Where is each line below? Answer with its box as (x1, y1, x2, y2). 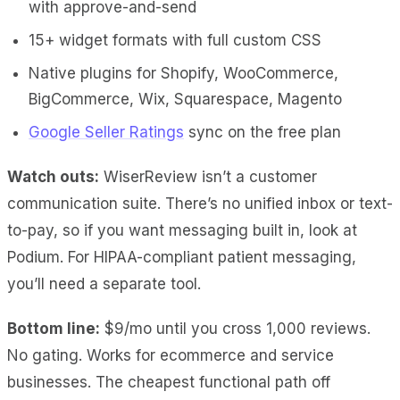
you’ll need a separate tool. (7, 274, 201, 293)
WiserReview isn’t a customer (99, 167, 317, 186)
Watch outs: (7, 167, 99, 186)
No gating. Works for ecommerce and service (7, 346, 334, 364)
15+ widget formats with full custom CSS (29, 30, 321, 49)
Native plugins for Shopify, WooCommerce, (29, 63, 338, 82)
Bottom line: (7, 319, 100, 337)
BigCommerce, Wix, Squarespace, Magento (29, 89, 342, 108)
